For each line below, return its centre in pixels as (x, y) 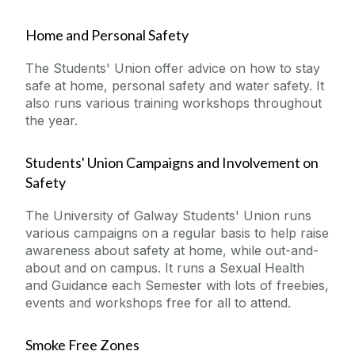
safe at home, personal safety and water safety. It (175, 86)
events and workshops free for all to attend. (158, 303)
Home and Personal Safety (107, 35)
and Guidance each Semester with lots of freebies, (177, 286)
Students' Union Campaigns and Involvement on (172, 163)
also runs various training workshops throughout (174, 103)
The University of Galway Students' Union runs (168, 216)
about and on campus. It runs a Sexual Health (165, 268)
